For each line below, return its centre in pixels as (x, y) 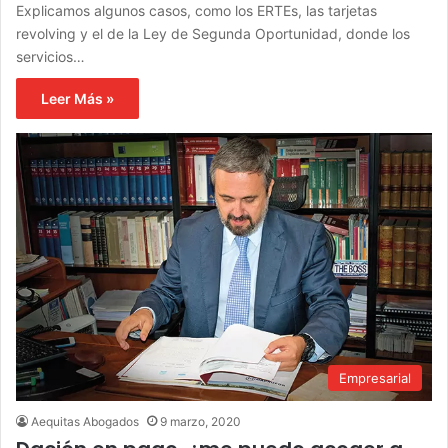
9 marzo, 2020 (200, 422)
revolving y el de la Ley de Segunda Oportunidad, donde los (213, 33)
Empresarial (375, 378)
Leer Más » (77, 98)
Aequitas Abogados (85, 422)
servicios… (50, 56)
